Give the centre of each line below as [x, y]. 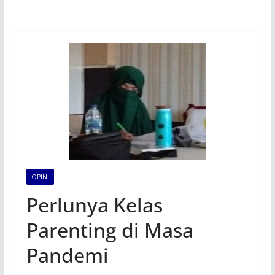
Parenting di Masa [110, 230]
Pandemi [67, 255]
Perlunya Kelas [94, 205]
